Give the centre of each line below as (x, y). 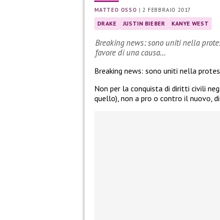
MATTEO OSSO (116, 10)
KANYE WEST (190, 23)
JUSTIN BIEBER (144, 23)
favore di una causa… (131, 53)
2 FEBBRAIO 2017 (167, 10)
